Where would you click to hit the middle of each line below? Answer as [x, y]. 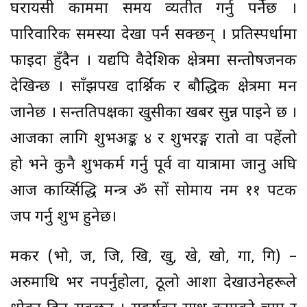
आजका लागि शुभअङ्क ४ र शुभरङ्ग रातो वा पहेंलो [153, 139]
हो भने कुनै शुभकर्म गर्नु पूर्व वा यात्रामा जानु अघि [153, 165]
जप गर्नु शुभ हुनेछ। [63, 217]
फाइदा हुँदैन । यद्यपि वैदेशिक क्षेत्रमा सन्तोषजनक [153, 61]
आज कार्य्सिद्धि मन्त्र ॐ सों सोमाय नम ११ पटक [153, 191]
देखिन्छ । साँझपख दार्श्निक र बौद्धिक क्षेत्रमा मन [153, 87]
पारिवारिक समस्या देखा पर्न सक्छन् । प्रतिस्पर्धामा [153, 35]
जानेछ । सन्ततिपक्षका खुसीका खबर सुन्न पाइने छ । [153, 113]
